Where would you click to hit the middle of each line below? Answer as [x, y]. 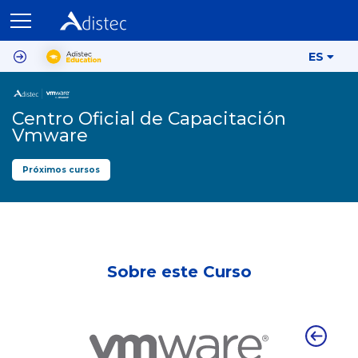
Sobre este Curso [179, 271]
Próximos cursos [61, 169]
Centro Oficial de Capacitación [149, 119]
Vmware [50, 136]
